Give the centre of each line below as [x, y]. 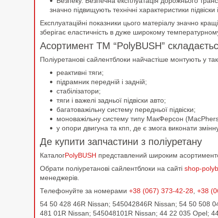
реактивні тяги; [80, 73]
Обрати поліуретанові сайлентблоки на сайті [112, 169]
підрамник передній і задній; [102, 82]
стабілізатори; [79, 91]
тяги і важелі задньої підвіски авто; [111, 100]
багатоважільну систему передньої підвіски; [126, 110]
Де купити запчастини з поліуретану [121, 142]
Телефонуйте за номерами [84, 191]
